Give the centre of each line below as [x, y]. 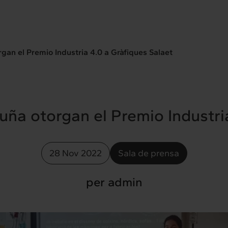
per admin [114, 182]
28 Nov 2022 [75, 153]
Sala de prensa [148, 153]
